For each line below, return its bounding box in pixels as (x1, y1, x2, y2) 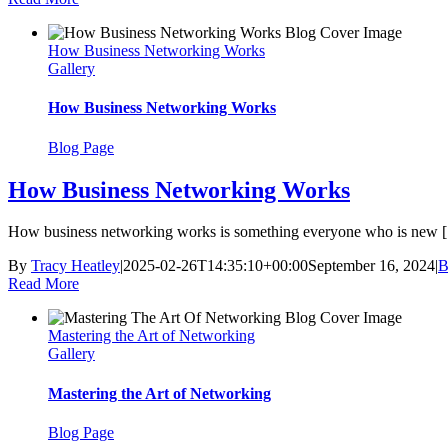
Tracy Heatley (31, 257, 120, 275)
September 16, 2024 (308, 257, 435, 275)
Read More (8, 275, 79, 293)
